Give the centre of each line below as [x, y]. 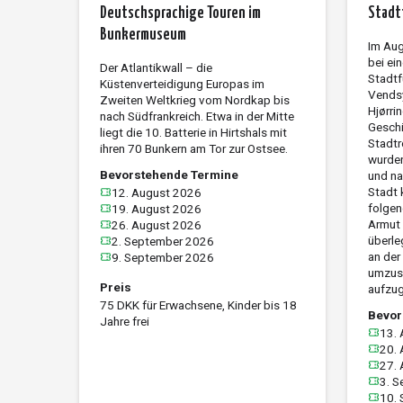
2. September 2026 [163, 241]
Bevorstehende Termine [169, 174]
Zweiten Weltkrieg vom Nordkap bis [194, 99]
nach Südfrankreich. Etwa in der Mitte [197, 116]
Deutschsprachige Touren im [180, 13]
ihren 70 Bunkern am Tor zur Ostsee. [193, 148]
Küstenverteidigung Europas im [182, 83]
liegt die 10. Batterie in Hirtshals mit [193, 132]
